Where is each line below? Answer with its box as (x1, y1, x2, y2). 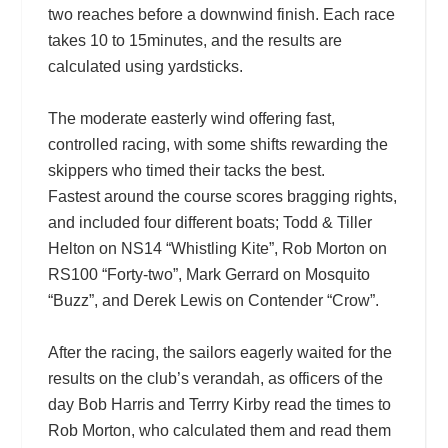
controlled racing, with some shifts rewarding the (47, 135, 388, 153)
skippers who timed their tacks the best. (47, 161, 325, 179)
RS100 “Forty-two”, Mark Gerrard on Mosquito (47, 265, 370, 283)
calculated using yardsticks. (47, 57, 243, 75)
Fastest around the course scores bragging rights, (47, 187, 397, 205)
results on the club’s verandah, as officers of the (47, 369, 383, 387)
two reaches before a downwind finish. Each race (47, 5, 395, 23)
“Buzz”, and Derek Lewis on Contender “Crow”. (47, 291, 379, 309)
